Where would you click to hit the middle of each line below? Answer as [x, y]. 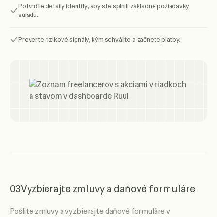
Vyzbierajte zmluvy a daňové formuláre [108, 189]
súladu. [28, 15]
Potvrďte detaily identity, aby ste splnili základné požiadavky [104, 6]
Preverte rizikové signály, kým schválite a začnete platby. [100, 39]
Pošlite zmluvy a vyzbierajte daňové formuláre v [90, 211]
